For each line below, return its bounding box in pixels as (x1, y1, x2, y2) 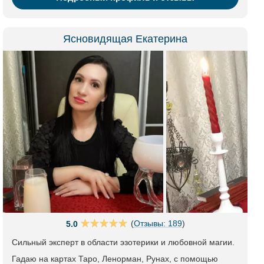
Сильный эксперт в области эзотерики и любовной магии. (12, 237, 235, 247)
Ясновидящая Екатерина (63, 33, 187, 45)
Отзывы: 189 (133, 218, 182, 228)
